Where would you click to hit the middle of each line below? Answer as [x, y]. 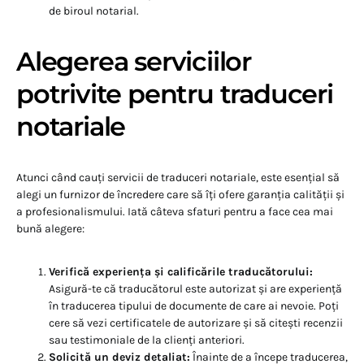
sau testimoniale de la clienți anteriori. [147, 340]
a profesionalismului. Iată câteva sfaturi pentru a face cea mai [175, 212]
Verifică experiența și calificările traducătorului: [181, 272]
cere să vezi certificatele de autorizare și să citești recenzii [196, 323]
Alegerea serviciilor [134, 62]
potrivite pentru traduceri [175, 94]
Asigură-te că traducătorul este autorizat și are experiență [195, 289]
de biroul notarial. [94, 11]
